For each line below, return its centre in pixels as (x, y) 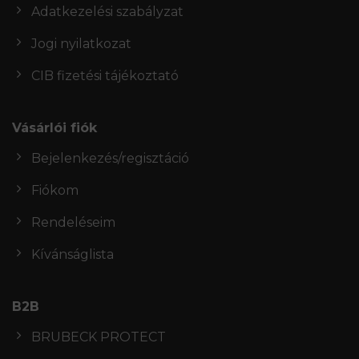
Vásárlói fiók (54, 127)
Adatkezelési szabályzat (107, 11)
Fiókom (55, 190)
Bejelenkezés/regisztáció (110, 158)
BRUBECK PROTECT (99, 337)
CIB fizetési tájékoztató (105, 75)
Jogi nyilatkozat (81, 43)
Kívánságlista (73, 254)
